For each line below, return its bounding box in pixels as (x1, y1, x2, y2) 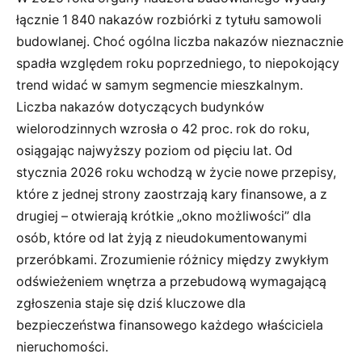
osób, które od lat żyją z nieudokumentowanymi (16, 229, 307, 246)
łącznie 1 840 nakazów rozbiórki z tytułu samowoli (16, 11, 322, 27)
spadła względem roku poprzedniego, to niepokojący (16, 55, 339, 71)
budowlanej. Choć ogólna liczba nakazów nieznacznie (16, 33, 343, 49)
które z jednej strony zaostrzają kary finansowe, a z (16, 186, 327, 202)
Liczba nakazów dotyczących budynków (16, 99, 264, 115)
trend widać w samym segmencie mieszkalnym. (16, 77, 303, 93)
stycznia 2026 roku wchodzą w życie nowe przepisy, (16, 164, 336, 180)
